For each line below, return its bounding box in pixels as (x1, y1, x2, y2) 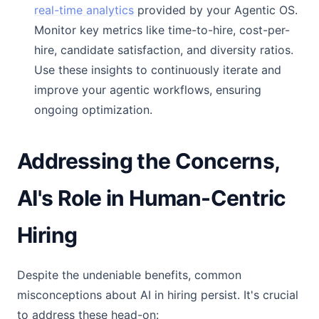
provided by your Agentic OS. (134, 3, 298, 17)
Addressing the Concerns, (17, 148, 280, 174)
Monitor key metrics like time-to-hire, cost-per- (34, 23, 290, 37)
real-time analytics (34, 3, 134, 17)
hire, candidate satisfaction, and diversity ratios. (34, 43, 293, 57)
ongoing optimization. (34, 103, 152, 117)
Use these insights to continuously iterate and (34, 63, 281, 77)
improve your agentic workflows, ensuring (34, 83, 261, 97)
